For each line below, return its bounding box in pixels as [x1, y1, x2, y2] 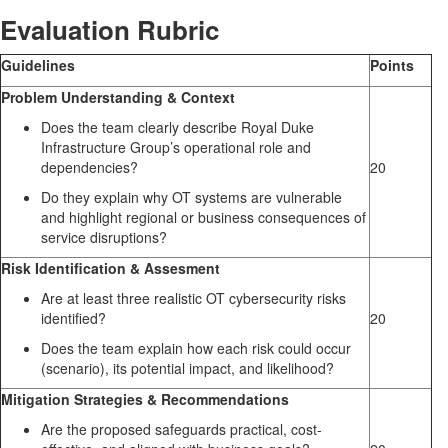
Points [370, 55, 414, 76]
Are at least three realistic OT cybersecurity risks [41, 288, 346, 309]
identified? [41, 308, 106, 329]
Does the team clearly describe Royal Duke [41, 117, 314, 138]
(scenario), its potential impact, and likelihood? [41, 358, 334, 379]
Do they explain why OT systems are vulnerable [41, 187, 342, 208]
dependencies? [41, 157, 138, 178]
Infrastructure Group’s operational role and [41, 137, 311, 158]
